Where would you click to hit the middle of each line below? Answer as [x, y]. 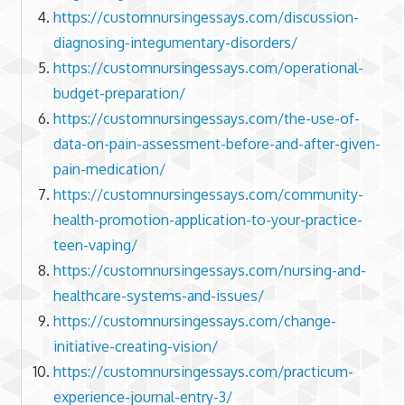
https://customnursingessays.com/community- [208, 195]
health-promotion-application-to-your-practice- [207, 220]
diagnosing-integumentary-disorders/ [175, 43]
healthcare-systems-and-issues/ [158, 296]
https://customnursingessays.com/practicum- [203, 372]
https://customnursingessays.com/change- [194, 321]
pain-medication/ [109, 170]
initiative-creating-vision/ [135, 347]
